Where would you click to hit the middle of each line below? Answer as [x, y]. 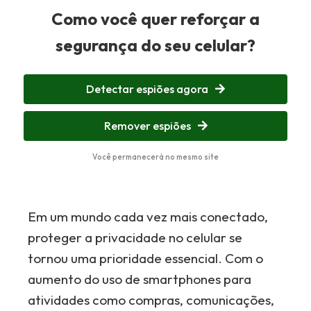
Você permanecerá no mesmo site [155, 157]
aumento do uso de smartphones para [140, 279]
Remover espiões [147, 126]
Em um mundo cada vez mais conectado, [148, 217]
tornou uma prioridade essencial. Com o [146, 258]
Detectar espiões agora [147, 89]
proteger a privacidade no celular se [135, 237]
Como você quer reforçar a [155, 19]
